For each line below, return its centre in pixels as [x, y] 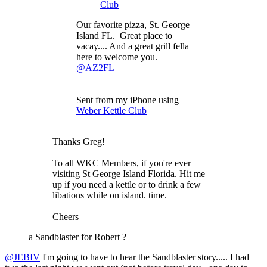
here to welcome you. [118, 57]
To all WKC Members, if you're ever [122, 163]
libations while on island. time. [111, 195]
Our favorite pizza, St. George [133, 24]
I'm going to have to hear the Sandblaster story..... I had [145, 257]
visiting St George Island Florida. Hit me [129, 173]
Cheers [66, 216]
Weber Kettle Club [111, 110]
